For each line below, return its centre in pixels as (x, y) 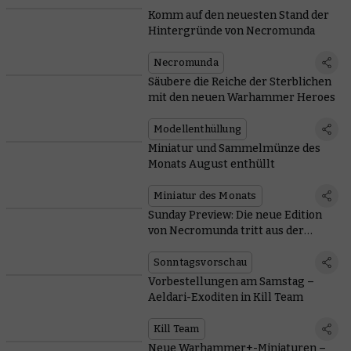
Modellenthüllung (197, 128)
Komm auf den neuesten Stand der (238, 15)
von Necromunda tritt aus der (226, 230)
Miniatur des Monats (205, 195)
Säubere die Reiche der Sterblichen (239, 81)
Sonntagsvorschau (200, 262)
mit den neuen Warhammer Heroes (241, 97)
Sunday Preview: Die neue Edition (235, 215)
